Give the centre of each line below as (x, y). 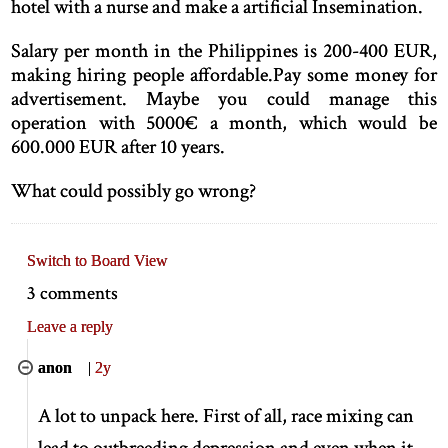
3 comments (73, 293)
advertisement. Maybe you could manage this (224, 99)
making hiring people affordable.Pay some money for (224, 75)
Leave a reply (70, 326)
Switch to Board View (98, 261)
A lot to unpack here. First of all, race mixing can (226, 415)
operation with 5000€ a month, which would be (224, 123)
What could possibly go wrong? (134, 191)
